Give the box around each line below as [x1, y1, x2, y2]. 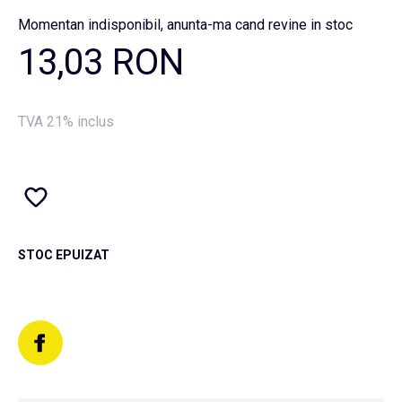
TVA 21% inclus [18, 113, 114, 130]
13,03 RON [18, 41, 184, 83]
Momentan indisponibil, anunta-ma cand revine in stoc [18, 16, 353, 33]
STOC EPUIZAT [18, 248, 109, 262]
